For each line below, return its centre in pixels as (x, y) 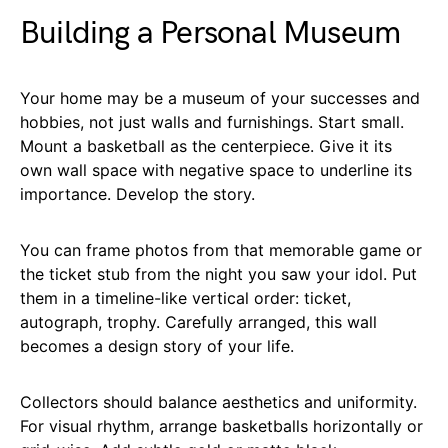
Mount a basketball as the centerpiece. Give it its (206, 145)
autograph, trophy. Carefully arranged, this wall (198, 321)
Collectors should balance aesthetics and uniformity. (218, 401)
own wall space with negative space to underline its (216, 169)
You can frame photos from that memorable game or (221, 249)
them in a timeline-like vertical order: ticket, (185, 297)
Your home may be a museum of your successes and (220, 97)
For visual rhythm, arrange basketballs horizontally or (221, 425)
